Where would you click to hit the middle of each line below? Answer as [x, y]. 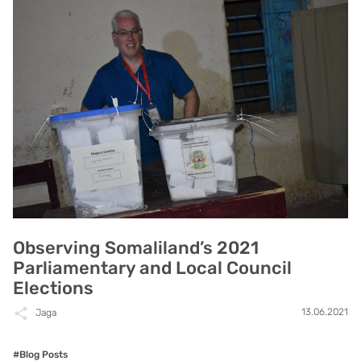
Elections [53, 288]
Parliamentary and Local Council [152, 268]
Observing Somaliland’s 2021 [136, 248]
